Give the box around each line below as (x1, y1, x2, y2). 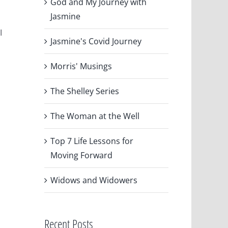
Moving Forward (50, 149, 113, 161)
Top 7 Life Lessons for (50, 135, 134, 147)
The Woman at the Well (50, 110, 140, 122)
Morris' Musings (50, 60, 112, 72)
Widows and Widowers (50, 174, 138, 186)
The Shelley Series (50, 85, 120, 97)
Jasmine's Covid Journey (50, 35, 142, 47)
